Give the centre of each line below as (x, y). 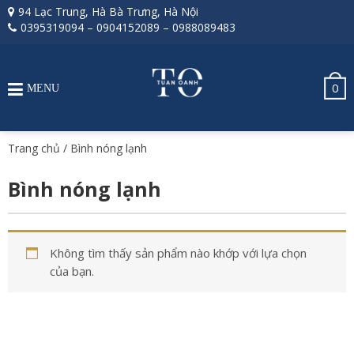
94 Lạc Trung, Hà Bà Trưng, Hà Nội (108, 11)
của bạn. (72, 271)
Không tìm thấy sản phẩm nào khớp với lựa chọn (178, 253)
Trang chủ (34, 148)
